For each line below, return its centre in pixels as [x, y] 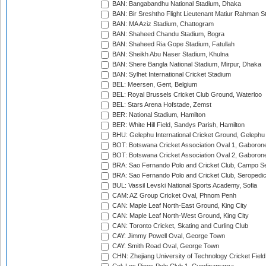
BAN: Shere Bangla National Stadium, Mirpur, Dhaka [186, 64]
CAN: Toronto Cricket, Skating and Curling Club [179, 226]
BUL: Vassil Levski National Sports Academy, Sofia [184, 186]
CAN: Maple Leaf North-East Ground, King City [179, 206]
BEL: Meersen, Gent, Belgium [154, 85]
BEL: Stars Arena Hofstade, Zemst [161, 105]
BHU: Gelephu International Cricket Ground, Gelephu [188, 135]
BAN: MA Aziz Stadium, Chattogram [162, 24]
